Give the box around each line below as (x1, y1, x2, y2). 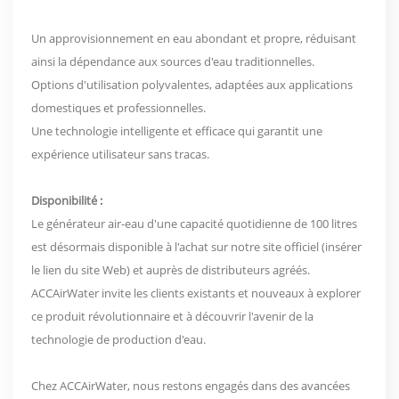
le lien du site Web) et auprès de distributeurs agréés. (31, 261, 310, 278)
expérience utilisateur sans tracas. (31, 145, 209, 162)
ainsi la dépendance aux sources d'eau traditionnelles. (31, 53, 314, 69)
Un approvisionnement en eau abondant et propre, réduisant (31, 29, 356, 46)
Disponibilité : (31, 191, 102, 208)
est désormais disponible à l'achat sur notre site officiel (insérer (31, 238, 362, 255)
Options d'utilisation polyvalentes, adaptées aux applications (31, 76, 353, 93)
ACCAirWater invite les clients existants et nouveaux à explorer (31, 284, 361, 301)
